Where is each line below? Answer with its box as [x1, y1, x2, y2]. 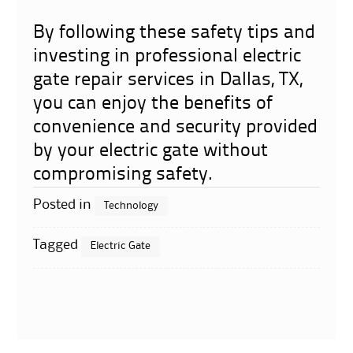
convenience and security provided [33, 118, 318, 138]
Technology [104, 201, 159, 211]
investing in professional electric [33, 47, 302, 67]
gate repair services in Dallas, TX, [33, 71, 303, 91]
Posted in [33, 199, 95, 212]
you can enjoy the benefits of [33, 95, 273, 114]
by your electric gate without [33, 142, 269, 162]
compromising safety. [33, 165, 214, 185]
